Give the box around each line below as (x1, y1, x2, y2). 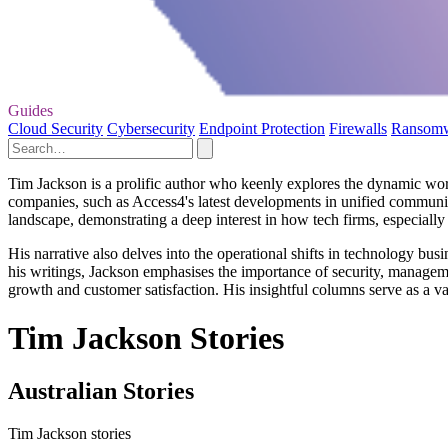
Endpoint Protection (199, 119, 325, 137)
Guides (8, 101, 53, 119)
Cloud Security (8, 119, 103, 137)
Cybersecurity (107, 119, 195, 137)
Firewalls (329, 119, 387, 137)
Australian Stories (8, 378, 194, 405)
